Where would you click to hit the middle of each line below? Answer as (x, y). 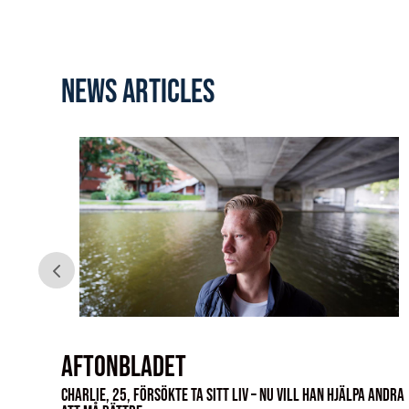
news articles (138, 92)
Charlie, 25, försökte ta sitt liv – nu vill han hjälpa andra (233, 395)
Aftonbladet (124, 367)
